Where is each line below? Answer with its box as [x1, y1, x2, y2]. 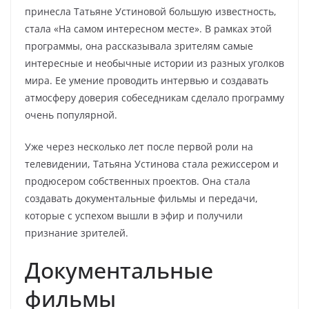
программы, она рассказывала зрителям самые [25, 39, 253, 52]
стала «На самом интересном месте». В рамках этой [25, 22, 272, 35]
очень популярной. [25, 108, 117, 121]
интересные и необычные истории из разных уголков [25, 57, 284, 70]
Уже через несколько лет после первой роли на [25, 140, 253, 153]
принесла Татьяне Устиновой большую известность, [25, 5, 277, 18]
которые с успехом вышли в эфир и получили [25, 209, 243, 222]
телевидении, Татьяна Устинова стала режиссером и [25, 157, 279, 170]
